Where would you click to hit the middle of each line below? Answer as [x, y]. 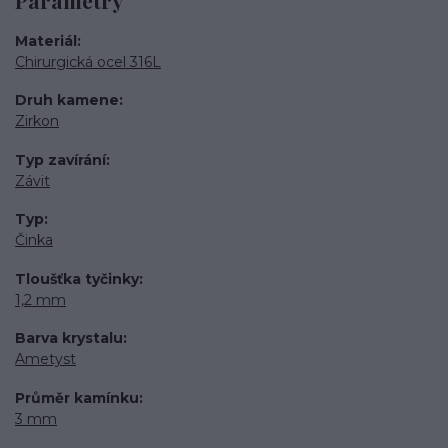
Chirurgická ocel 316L [88, 61]
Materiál [46, 40]
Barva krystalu [69, 338]
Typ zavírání [60, 159]
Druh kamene [67, 100]
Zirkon [37, 121]
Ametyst [45, 359]
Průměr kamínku [77, 397]
